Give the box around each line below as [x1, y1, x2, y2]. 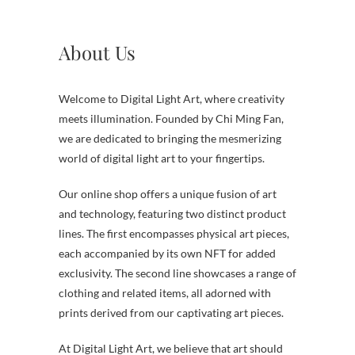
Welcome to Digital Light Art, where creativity [59, 91, 284, 105]
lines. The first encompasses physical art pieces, [59, 226, 289, 240]
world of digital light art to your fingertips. [59, 151, 265, 165]
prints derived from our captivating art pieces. [59, 305, 284, 319]
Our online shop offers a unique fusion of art [59, 186, 277, 200]
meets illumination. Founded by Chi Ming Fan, [59, 111, 284, 125]
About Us [59, 39, 136, 65]
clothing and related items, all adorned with [59, 285, 271, 300]
